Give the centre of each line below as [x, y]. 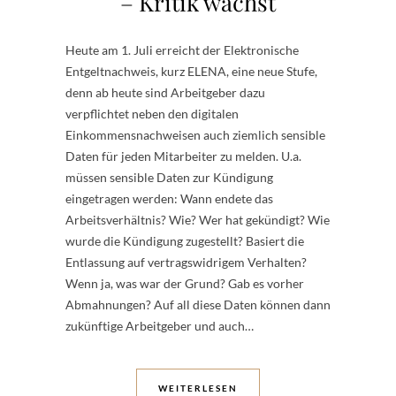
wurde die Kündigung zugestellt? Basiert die [185, 241]
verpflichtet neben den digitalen [152, 114]
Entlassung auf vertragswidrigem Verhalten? [186, 262]
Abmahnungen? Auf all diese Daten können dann [198, 305]
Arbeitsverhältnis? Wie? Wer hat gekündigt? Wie [198, 220]
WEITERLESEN [198, 388]
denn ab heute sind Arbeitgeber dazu [165, 92]
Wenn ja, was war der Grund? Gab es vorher [185, 283]
